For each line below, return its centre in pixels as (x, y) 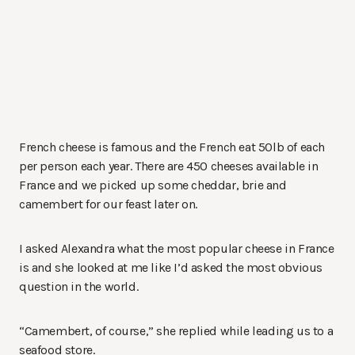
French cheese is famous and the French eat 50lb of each (172, 147)
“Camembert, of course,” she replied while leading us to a (176, 331)
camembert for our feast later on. (108, 204)
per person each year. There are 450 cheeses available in (169, 166)
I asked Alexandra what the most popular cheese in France (177, 249)
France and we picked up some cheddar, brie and (153, 185)
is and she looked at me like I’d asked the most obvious (171, 268)
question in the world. (79, 287)
